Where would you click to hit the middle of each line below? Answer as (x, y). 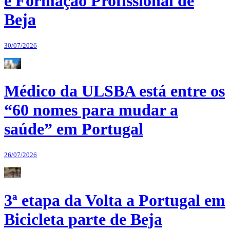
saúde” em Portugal (74, 129)
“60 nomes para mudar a (91, 110)
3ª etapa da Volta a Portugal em (115, 200)
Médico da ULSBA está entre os (114, 91)
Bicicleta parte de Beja (83, 219)
